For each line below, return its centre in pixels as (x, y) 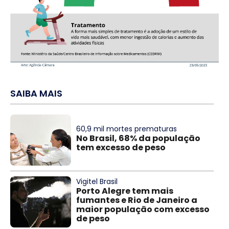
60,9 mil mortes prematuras (127, 129)
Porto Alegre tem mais (125, 191)
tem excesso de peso (121, 147)
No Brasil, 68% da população (139, 138)
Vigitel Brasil (97, 181)
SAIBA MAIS (36, 94)
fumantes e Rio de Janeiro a (137, 200)
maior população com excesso (143, 209)
